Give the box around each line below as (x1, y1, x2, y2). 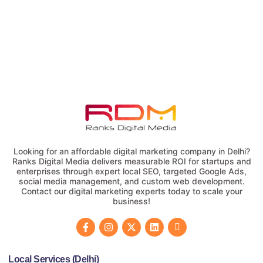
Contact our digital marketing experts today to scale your (21, 186, 242, 196)
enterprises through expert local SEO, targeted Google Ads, (16, 166, 247, 176)
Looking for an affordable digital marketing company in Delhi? (13, 146, 250, 156)
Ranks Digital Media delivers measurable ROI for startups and (12, 156, 251, 166)
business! (113, 195, 150, 206)
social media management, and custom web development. (18, 176, 245, 186)
